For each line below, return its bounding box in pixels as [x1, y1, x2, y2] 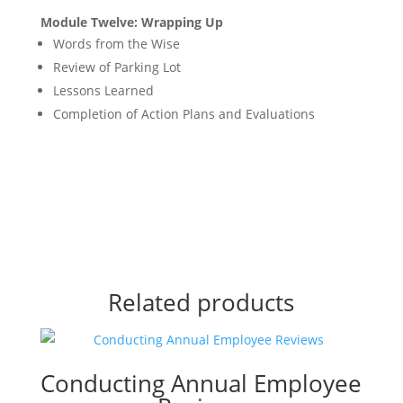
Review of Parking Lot [52, 58, 181, 76]
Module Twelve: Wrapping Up [40, 13, 223, 31]
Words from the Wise [52, 35, 180, 52]
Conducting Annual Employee [40, 367, 363, 399]
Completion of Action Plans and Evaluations [52, 105, 315, 122]
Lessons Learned [52, 82, 154, 99]
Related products [108, 286, 295, 318]
